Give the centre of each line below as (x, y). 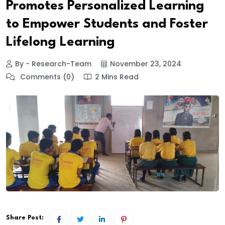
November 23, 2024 (146, 64)
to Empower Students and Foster (107, 24)
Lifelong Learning (61, 42)
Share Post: (25, 218)
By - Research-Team (53, 64)
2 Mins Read (117, 77)
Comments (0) (46, 77)
